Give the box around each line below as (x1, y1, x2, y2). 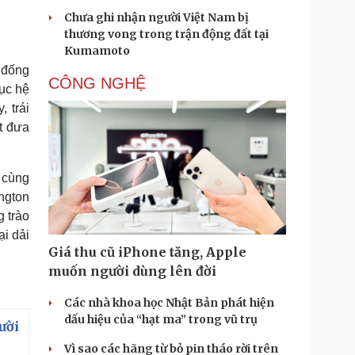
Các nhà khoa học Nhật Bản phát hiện (64, 296, 274, 310)
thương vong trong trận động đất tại (64, 27, 269, 41)
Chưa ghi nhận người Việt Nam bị (64, 10, 249, 25)
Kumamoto (64, 44, 130, 58)
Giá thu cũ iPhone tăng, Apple (48, 244, 246, 260)
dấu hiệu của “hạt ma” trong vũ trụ (64, 312, 258, 326)
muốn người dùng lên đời (48, 263, 216, 279)
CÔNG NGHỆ (48, 74, 146, 92)
